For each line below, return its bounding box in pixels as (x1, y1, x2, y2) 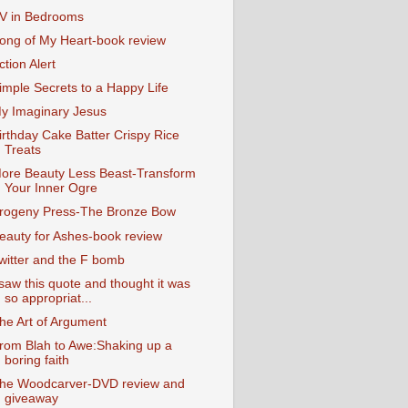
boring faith (4, 353, 69, 367)
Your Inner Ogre (4, 181, 97, 196)
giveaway (4, 392, 58, 406)
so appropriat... (4, 291, 92, 305)
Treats (4, 143, 41, 158)
